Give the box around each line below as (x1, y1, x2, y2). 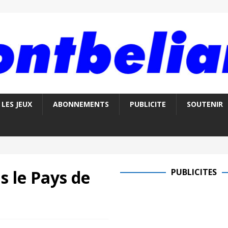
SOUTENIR (186, 99, 223, 109)
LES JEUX (1, 99, 32, 109)
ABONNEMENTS (52, 99, 109, 109)
